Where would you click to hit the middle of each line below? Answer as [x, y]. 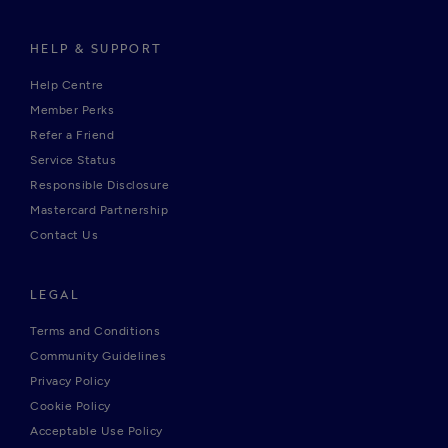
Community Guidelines [98, 356]
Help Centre [67, 85]
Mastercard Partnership [99, 210]
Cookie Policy [70, 406]
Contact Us [64, 235]
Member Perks [72, 110]
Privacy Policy [70, 381]
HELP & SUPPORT [96, 49]
